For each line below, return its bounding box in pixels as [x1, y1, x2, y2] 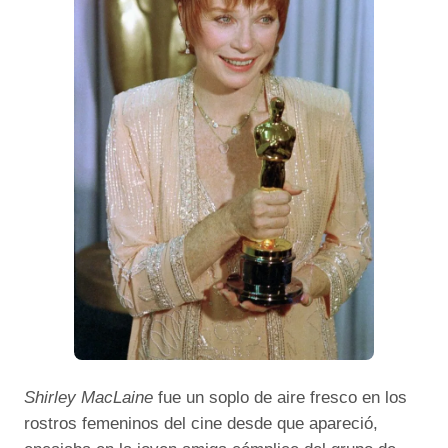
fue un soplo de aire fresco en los [153, 388, 407, 408]
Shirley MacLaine [24, 388, 153, 408]
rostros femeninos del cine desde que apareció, [24, 414, 378, 434]
